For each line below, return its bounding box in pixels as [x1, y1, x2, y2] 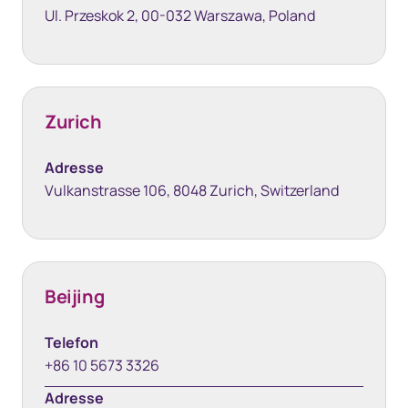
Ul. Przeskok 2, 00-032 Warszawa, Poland [45, 5, 315, 25]
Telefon [45, 332, 98, 352]
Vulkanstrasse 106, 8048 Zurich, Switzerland [45, 180, 339, 200]
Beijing [45, 284, 105, 309]
